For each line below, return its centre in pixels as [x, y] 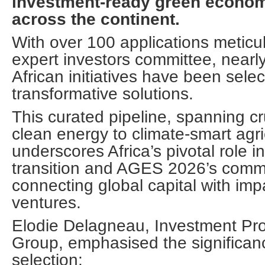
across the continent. [96, 19]
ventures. [46, 203]
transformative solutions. [103, 94]
